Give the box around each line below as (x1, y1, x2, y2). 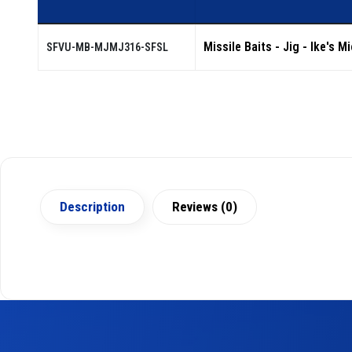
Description (60, 198, 125, 214)
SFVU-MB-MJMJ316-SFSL (46, 40, 168, 53)
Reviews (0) (172, 198, 237, 214)
